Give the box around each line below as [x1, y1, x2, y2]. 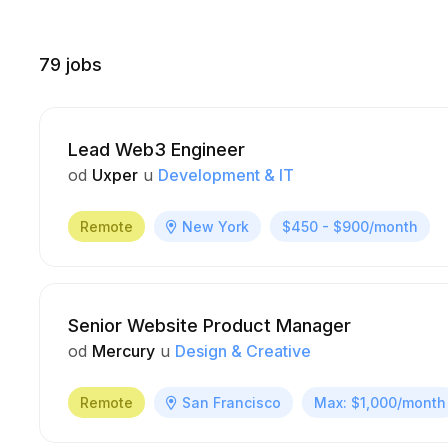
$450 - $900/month [282, 218, 418, 235]
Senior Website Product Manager [68, 315, 351, 336]
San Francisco [182, 394, 281, 411]
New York [182, 218, 249, 235]
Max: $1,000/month [314, 394, 446, 411]
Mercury [92, 341, 155, 361]
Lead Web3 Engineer [68, 139, 245, 160]
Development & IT [158, 165, 294, 185]
